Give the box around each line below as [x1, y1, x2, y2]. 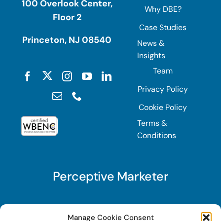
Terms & [137, 117, 167, 128]
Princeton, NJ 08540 [22, 34, 112, 46]
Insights [137, 50, 165, 61]
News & [137, 37, 165, 48]
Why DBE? [144, 4, 182, 15]
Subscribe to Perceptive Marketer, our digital [10, 206, 191, 219]
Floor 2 [52, 11, 81, 23]
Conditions [137, 130, 176, 141]
